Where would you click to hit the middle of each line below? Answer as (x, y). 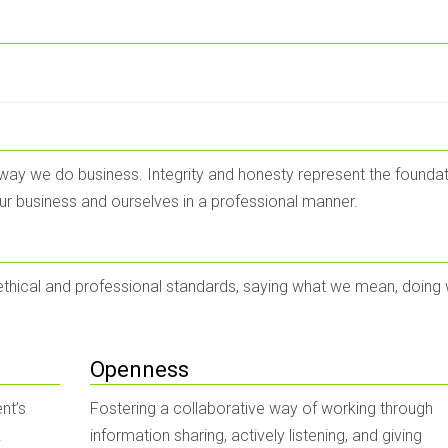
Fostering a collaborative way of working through (262, 408)
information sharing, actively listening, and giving (256, 435)
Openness (140, 369)
